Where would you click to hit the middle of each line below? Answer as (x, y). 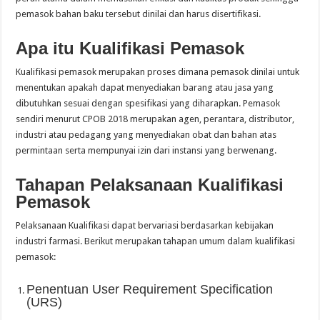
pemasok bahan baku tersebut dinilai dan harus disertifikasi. (139, 14)
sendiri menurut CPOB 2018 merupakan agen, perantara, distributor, (155, 119)
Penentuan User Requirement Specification (150, 289)
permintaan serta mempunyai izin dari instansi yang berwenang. (146, 150)
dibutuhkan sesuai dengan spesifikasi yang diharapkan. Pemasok (148, 103)
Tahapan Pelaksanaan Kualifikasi (150, 184)
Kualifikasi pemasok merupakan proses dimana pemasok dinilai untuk (158, 71)
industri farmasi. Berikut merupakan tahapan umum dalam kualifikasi (156, 241)
